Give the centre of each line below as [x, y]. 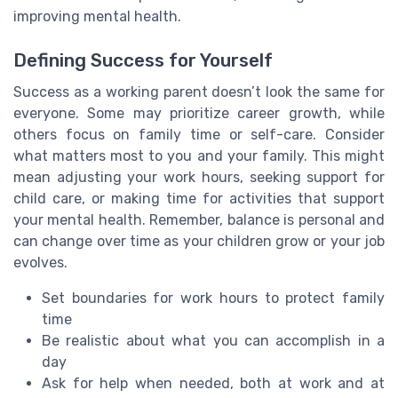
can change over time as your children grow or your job [199, 241]
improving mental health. [97, 17]
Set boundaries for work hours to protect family [213, 298]
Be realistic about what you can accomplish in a [213, 340]
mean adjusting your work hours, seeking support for [199, 177]
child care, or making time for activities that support [199, 198]
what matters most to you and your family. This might [199, 155]
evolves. [40, 262]
